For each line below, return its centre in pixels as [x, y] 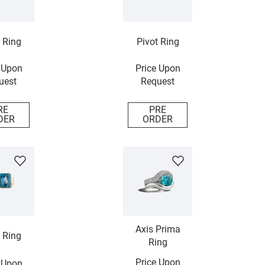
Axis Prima [158, 230]
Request [158, 81]
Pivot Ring [158, 42]
